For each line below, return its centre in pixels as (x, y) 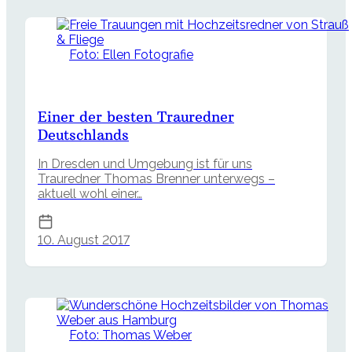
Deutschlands (83, 134)
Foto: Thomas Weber (130, 335)
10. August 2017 (84, 240)
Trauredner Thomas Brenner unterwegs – (156, 178)
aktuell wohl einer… (90, 193)
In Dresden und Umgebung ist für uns (145, 163)
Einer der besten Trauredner (136, 116)
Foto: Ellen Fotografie (131, 54)
